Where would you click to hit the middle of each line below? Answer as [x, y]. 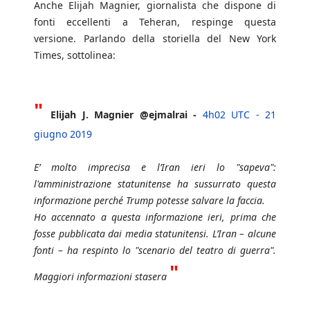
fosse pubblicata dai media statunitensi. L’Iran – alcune [155, 234]
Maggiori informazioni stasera [102, 277]
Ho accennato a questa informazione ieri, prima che [155, 217]
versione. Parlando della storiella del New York [155, 39]
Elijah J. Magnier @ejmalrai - [124, 115]
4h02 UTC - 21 [239, 115]
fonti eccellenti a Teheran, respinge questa [155, 22]
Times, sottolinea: [75, 55]
